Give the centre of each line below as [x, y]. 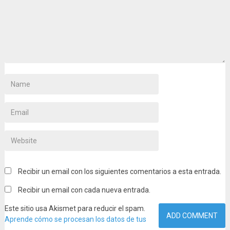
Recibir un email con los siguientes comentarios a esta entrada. [119, 171]
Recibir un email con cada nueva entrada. [84, 190]
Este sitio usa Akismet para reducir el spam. [75, 208]
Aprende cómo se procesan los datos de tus [75, 219]
